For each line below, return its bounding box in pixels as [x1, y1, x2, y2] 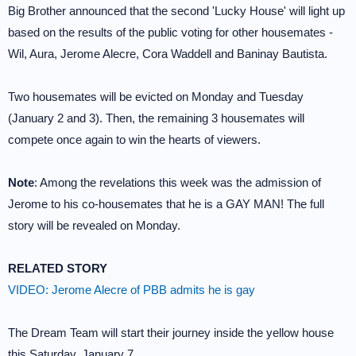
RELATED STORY [8, 261, 107, 275]
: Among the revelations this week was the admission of [34, 176, 321, 189]
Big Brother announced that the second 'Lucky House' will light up [8, 4, 345, 17]
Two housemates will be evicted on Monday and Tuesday [8, 90, 304, 103]
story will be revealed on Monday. [8, 219, 180, 232]
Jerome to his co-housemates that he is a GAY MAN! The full [8, 197, 324, 211]
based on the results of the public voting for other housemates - [8, 25, 333, 39]
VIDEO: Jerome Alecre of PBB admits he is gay [8, 283, 255, 296]
